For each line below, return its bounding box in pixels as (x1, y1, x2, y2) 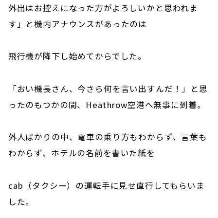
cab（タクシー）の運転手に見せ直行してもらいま (8, 179, 205, 191)
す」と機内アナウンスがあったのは (8, 18, 147, 30)
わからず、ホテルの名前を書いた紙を (8, 147, 155, 159)
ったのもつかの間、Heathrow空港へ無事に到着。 (8, 98, 206, 110)
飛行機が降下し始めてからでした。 (8, 50, 147, 62)
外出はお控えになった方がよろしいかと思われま (8, 1, 199, 14)
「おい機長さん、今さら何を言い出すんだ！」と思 (8, 82, 208, 94)
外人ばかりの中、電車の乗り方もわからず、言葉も (8, 131, 207, 143)
